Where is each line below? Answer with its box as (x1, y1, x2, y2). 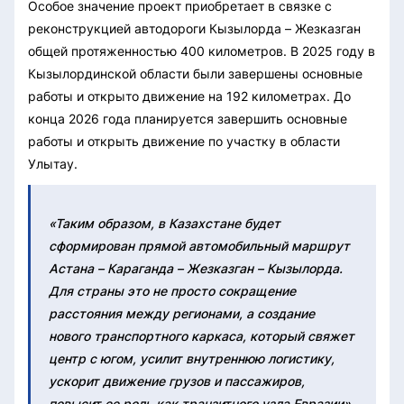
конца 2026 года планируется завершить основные (28, 110, 347, 126)
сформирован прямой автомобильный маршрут (49, 237, 350, 253)
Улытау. (28, 155, 78, 171)
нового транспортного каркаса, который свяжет (49, 327, 354, 344)
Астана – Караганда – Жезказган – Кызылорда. (49, 260, 343, 276)
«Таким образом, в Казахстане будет (49, 215, 280, 231)
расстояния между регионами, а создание (49, 305, 315, 321)
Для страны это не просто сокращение (49, 282, 296, 298)
